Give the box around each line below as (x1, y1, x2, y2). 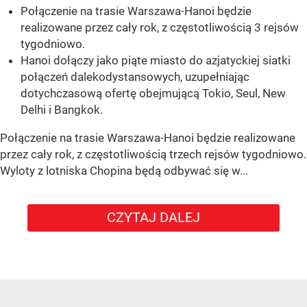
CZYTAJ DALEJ (107, 209, 200, 226)
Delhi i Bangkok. (21, 103, 103, 117)
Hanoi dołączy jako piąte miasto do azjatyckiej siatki (21, 53, 291, 68)
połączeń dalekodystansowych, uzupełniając (21, 70, 249, 84)
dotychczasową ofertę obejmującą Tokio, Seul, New (21, 86, 286, 101)
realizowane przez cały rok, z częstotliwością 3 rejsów (21, 21, 299, 35)
